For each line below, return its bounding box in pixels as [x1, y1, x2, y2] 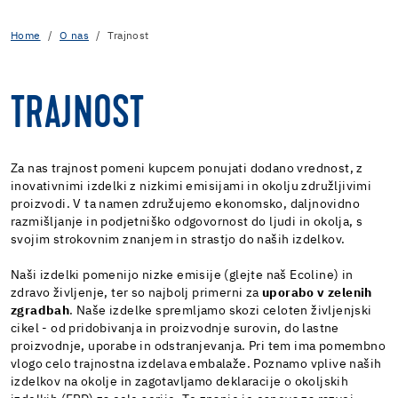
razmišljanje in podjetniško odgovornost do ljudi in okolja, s [11, 215, 363, 228]
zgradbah [11, 304, 70, 317]
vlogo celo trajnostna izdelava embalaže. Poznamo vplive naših [11, 357, 382, 370]
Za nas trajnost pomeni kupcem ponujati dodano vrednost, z [11, 162, 363, 175]
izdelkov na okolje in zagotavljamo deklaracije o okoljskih [11, 375, 349, 388]
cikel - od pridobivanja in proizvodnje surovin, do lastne [11, 322, 339, 335]
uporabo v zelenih [262, 286, 372, 299]
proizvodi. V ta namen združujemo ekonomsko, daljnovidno [11, 197, 360, 211]
